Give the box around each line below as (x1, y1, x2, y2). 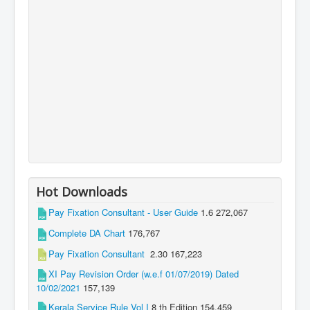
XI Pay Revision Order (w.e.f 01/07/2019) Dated (48, 267, 239, 281)
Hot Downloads (36, 183, 127, 201)
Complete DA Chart (48, 226, 125, 239)
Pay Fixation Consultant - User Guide (48, 206, 198, 219)
